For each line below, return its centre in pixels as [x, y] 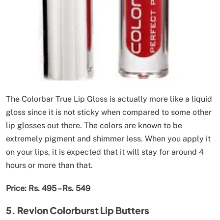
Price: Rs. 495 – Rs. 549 [48, 188]
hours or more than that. [49, 165]
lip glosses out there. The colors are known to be [94, 125]
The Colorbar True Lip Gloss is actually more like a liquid [109, 99]
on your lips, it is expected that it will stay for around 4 [105, 152]
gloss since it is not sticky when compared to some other [109, 112]
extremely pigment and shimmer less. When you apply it [108, 138]
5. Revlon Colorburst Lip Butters [78, 210]
